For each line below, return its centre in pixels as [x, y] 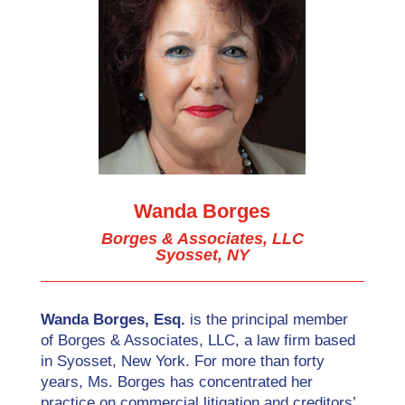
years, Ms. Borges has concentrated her [176, 382]
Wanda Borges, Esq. [113, 320]
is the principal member [266, 320]
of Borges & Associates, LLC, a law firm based [198, 340]
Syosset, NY [202, 255]
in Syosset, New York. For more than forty [182, 361]
